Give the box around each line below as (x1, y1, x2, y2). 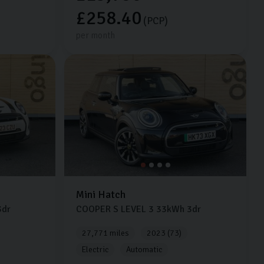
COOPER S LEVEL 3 (76, 203, 154, 215)
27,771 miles (82, 227, 130, 238)
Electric (82, 244, 109, 255)
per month (76, 30, 115, 41)
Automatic (126, 244, 163, 255)
